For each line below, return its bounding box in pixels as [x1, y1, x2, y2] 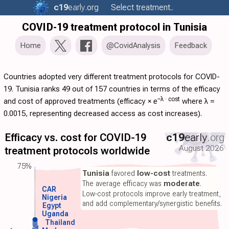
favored [109, 169, 138, 178]
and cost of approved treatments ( [4, 97, 120, 106]
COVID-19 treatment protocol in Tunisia [22, 21, 207, 33]
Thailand [45, 218, 76, 226]
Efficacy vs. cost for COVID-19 [5, 131, 147, 144]
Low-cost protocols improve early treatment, [82, 189, 221, 198]
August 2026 [179, 143, 224, 153]
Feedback [174, 41, 207, 50]
